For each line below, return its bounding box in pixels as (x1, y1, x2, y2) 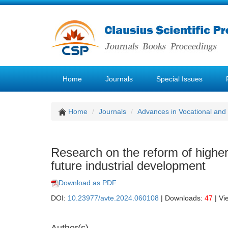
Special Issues (156, 75, 203, 83)
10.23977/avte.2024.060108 (68, 194, 159, 202)
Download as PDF (59, 179, 117, 187)
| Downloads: (159, 194, 205, 202)
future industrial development (51, 159, 206, 173)
